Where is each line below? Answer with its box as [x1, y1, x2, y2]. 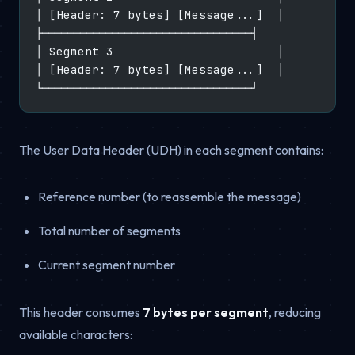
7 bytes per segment [143, 303, 269, 320]
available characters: [19, 326, 132, 342]
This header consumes [19, 303, 143, 320]
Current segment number [38, 256, 175, 273]
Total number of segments [38, 222, 181, 239]
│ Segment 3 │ [35, 43, 284, 59]
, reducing [269, 303, 321, 320]
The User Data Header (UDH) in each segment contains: [19, 141, 323, 158]
